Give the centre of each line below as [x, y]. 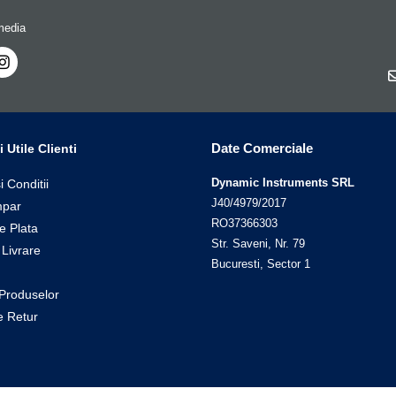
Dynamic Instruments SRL [283, 183]
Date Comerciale [262, 148]
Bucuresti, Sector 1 [261, 264]
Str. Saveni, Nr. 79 [258, 244]
